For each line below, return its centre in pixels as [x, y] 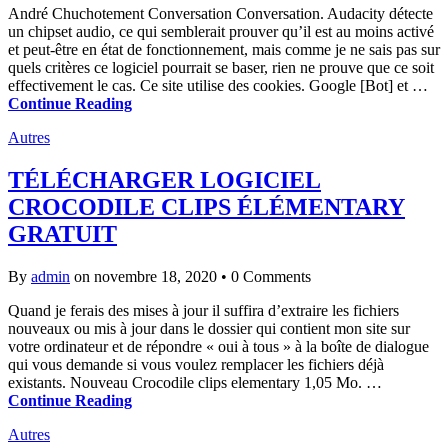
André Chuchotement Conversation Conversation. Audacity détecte [220, 13]
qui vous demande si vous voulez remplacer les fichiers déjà [196, 364]
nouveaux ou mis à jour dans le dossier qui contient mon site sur [209, 328]
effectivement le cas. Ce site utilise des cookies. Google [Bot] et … [218, 85]
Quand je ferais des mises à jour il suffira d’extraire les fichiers [203, 310]
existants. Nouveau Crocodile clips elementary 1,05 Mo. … [195, 382]
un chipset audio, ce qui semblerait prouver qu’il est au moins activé [221, 31]
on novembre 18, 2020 [145, 276]
